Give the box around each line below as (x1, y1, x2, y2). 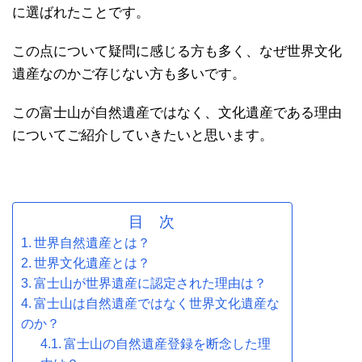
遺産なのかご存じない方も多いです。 (12, 65, 246, 82)
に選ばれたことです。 (12, 4, 149, 20)
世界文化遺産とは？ (34, 255, 151, 270)
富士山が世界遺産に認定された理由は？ (34, 276, 267, 290)
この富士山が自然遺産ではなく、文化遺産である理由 (12, 104, 342, 120)
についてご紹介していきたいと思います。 (12, 127, 273, 143)
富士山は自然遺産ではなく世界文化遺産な (34, 296, 280, 310)
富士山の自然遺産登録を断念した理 (64, 336, 271, 351)
